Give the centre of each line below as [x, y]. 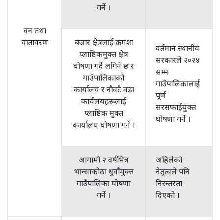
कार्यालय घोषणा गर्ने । [104, 125]
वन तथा [35, 30]
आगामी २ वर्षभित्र [104, 160]
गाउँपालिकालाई [178, 83]
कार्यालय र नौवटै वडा [104, 89]
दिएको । [168, 195]
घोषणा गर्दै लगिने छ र [104, 66]
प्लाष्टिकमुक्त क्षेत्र [104, 54]
